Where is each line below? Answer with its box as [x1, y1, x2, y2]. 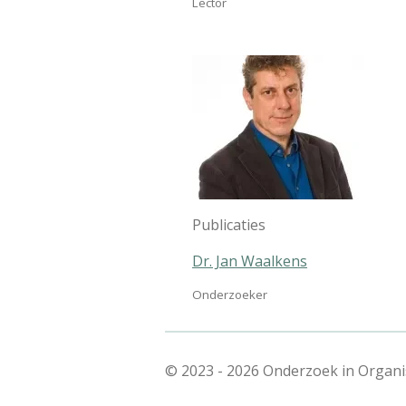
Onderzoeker [192, 285, 267, 303]
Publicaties [192, 214, 266, 235]
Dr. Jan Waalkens [192, 250, 307, 271]
